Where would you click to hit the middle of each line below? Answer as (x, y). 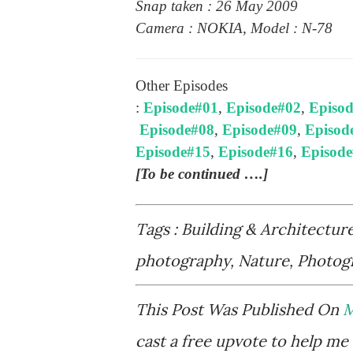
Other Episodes (182, 86)
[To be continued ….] (202, 174)
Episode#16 (256, 152)
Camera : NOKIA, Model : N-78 (234, 28)
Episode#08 (177, 130)
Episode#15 (173, 152)
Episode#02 (264, 108)
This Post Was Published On (239, 310)
